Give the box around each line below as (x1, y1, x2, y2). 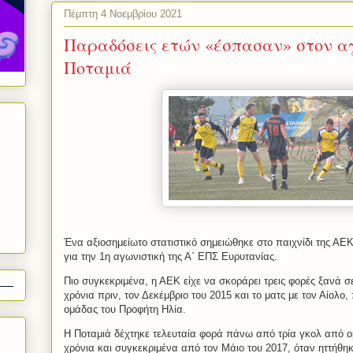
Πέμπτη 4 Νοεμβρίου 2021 (64, 7, 182, 20)
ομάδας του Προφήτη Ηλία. (64, 303, 186, 316)
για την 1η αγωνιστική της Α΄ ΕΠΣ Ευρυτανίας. (64, 251, 277, 263)
